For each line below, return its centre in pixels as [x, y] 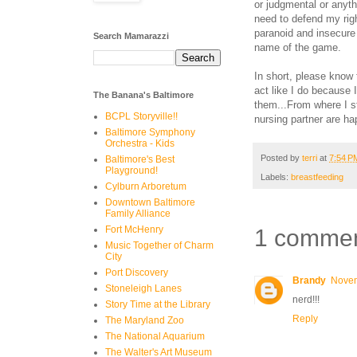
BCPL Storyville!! [141, 116]
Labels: [276, 177]
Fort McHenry [134, 229]
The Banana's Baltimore [143, 95]
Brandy [309, 281]
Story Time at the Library [158, 304]
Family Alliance [138, 214]
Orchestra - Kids [140, 143]
